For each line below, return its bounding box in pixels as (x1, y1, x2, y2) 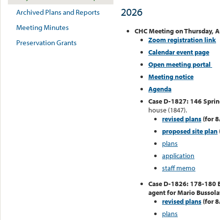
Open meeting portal (148, 60, 212, 69)
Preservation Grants (16, 37, 77, 47)
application (162, 151, 194, 161)
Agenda (148, 84, 171, 94)
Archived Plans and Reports (16, 7, 100, 17)
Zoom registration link (148, 35, 216, 45)
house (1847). (148, 106, 189, 115)
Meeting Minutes (16, 22, 69, 32)
